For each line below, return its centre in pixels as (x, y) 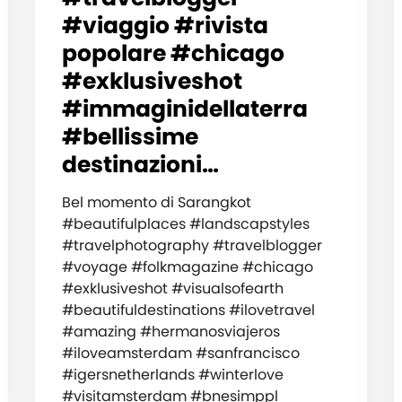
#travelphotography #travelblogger (192, 245)
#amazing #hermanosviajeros (170, 331)
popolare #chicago (173, 53)
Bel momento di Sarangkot (156, 202)
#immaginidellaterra (184, 109)
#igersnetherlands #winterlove (172, 374)
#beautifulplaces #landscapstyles (185, 223)
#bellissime (130, 136)
